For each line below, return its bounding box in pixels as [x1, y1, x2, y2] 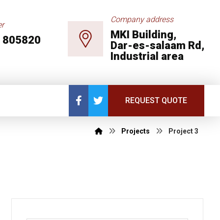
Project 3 [168, 127, 199, 135]
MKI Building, [110, 28, 176, 41]
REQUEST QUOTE [125, 96, 187, 105]
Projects [121, 127, 150, 135]
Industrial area [110, 50, 184, 62]
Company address [110, 15, 173, 24]
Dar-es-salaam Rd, [110, 39, 204, 52]
